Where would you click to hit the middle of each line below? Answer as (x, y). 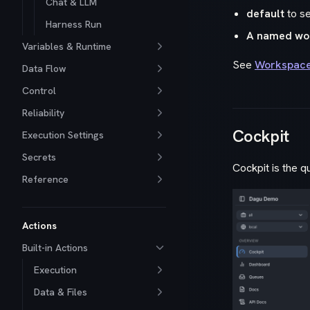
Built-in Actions (55, 248)
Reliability (43, 113)
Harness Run (74, 24)
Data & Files (61, 292)
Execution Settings (63, 135)
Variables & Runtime (67, 46)
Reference (45, 179)
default (265, 13)
